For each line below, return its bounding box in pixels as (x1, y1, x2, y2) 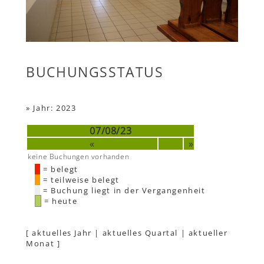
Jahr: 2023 (33, 103, 77, 114)
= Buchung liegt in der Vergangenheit (40, 185, 206, 196)
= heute (41, 196, 78, 207)
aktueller (188, 227, 228, 239)
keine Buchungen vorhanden (28, 151, 130, 162)
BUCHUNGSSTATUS (26, 62, 164, 82)
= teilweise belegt (40, 174, 120, 186)
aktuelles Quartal (102, 227, 178, 239)
